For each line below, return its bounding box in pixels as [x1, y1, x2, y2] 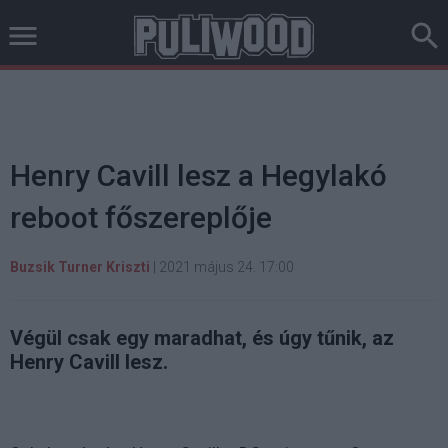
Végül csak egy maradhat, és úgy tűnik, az [10, 326, 394, 350]
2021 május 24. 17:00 [159, 259, 294, 275]
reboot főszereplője [10, 200, 272, 235]
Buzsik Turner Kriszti [10, 259, 150, 275]
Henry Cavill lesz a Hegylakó [10, 158, 387, 193]
